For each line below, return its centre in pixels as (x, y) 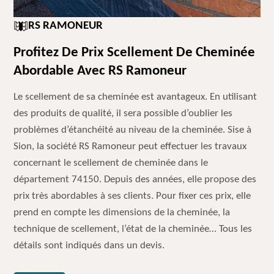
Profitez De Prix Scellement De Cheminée (135, 53)
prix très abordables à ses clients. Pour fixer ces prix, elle (132, 196)
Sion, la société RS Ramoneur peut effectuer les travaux (130, 146)
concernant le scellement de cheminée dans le (111, 163)
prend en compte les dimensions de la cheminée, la (122, 213)
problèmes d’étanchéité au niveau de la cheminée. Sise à (133, 130)
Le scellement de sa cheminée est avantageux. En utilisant (135, 97)
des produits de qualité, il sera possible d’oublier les (123, 113)
